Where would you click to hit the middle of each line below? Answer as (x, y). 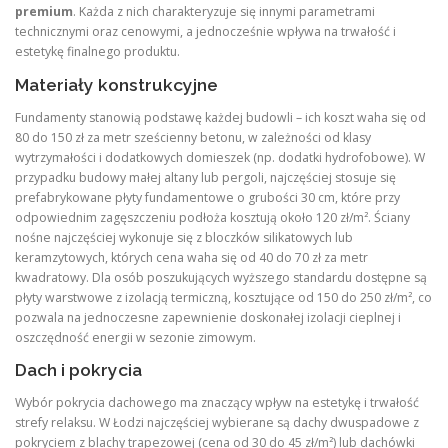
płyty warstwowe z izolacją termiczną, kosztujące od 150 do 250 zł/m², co (223, 297)
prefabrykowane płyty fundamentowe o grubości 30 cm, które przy (207, 197)
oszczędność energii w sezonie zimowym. (135, 337)
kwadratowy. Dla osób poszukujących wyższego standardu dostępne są (221, 277)
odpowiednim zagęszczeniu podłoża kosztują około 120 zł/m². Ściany (212, 217)
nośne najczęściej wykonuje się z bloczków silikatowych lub (184, 237)
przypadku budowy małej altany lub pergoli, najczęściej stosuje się (205, 177)
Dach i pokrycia (78, 369)
